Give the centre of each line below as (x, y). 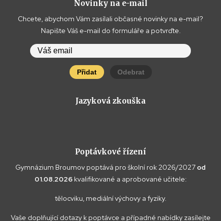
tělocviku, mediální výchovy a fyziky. (110, 199)
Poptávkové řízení (110, 152)
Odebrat (131, 72)
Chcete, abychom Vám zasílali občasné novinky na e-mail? (110, 19)
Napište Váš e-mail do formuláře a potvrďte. (110, 31)
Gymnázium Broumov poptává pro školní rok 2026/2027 (106, 167)
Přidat (87, 72)
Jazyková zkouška (110, 101)
